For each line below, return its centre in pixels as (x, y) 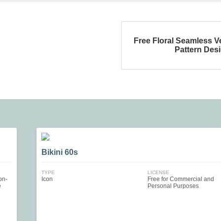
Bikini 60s (60, 152)
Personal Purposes (173, 186)
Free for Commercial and (181, 179)
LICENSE (158, 172)
